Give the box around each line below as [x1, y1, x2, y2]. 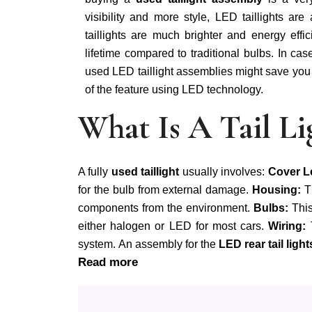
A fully [78, 166, 111, 178]
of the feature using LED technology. [85, 84, 263, 95]
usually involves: [182, 166, 268, 178]
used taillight [111, 166, 182, 178]
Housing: [252, 184, 304, 196]
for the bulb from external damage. [78, 184, 253, 196]
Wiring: [268, 220, 311, 232]
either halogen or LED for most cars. [78, 220, 269, 232]
